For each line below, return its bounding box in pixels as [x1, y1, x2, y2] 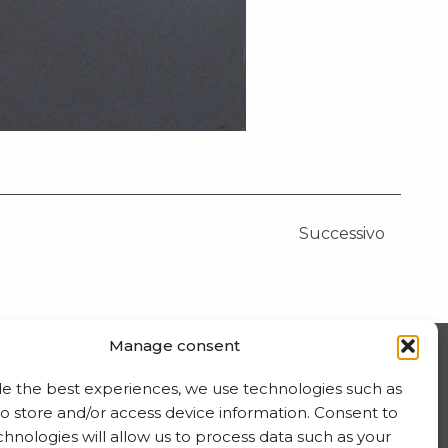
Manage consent [109, 336, 241, 355]
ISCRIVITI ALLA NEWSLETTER [52, 364, 353, 389]
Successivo [299, 223, 385, 243]
